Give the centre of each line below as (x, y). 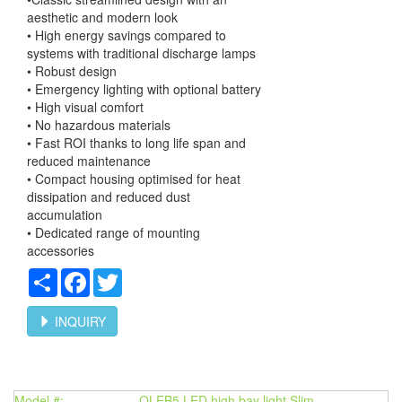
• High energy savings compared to (127, 35)
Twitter (141, 275)
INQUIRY (79, 321)
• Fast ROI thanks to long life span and (136, 143)
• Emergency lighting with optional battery (144, 89)
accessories (61, 250)
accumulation (65, 214)
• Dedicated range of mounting (114, 232)
